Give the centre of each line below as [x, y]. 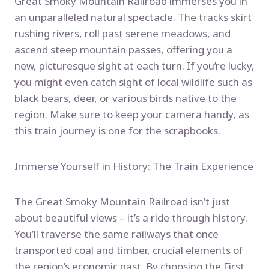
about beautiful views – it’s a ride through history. [131, 218]
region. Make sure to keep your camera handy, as [132, 115]
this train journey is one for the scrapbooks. [117, 131]
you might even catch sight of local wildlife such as [133, 82]
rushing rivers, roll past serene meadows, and [122, 34]
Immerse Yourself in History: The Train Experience [134, 166]
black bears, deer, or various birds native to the [125, 98]
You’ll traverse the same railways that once [116, 234]
